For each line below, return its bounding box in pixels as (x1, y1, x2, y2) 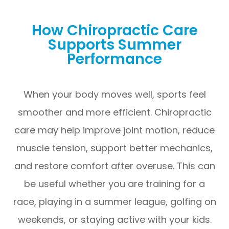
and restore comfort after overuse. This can (14, 159, 215, 172)
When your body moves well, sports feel (23, 87, 206, 101)
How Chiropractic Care (31, 19, 198, 40)
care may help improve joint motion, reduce (14, 123, 215, 136)
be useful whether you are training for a (24, 177, 205, 190)
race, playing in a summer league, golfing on (13, 195, 216, 208)
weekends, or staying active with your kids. (17, 213, 212, 226)
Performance (67, 48, 162, 69)
